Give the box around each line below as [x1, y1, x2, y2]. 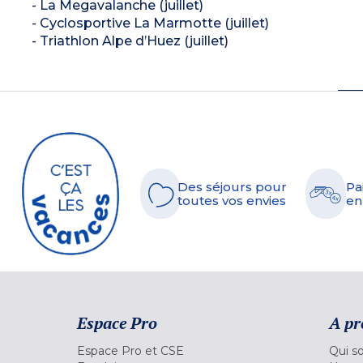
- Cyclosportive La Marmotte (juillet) [31, 15, 269, 31]
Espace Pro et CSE [77, 343, 184, 358]
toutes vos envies [177, 192, 286, 208]
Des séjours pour [177, 178, 287, 194]
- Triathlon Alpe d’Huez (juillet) [31, 32, 228, 49]
